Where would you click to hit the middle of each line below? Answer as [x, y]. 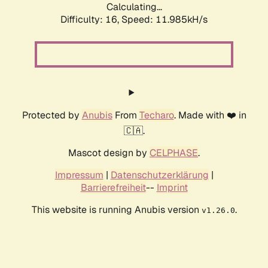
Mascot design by [109, 153]
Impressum [79, 175]
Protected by [52, 115]
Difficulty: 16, [91, 20]
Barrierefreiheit [113, 188]
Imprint [172, 188]
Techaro [156, 115]
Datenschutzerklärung [159, 175]
